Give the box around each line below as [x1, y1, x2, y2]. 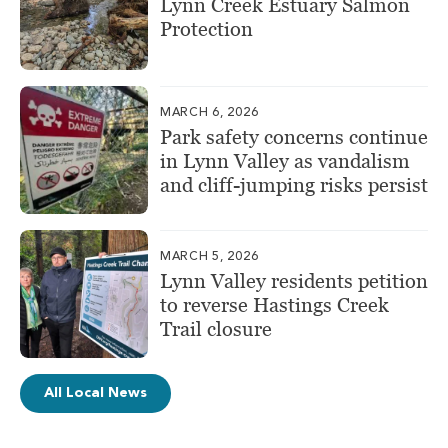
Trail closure [160, 317, 272, 340]
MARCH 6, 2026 [160, 106, 259, 119]
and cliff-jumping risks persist [160, 173, 428, 196]
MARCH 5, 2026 [160, 250, 259, 263]
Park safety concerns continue [160, 125, 428, 148]
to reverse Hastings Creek [160, 293, 389, 316]
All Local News [44, 386, 147, 400]
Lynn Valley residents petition [160, 269, 428, 292]
